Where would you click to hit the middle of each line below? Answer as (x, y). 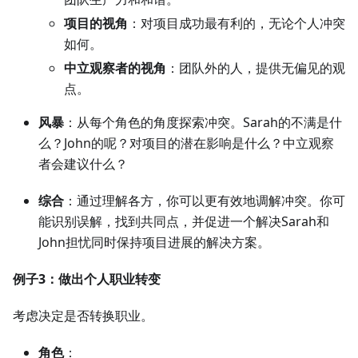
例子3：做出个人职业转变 (87, 279)
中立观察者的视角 (115, 68)
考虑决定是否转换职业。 (83, 316)
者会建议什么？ (83, 164)
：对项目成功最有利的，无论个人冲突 (237, 24)
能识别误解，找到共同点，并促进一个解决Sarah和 (184, 222)
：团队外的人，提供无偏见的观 (256, 68)
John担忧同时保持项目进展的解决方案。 (154, 243)
